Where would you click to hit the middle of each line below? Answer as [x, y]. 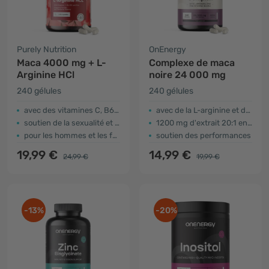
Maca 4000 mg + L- [62, 63]
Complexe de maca [192, 63]
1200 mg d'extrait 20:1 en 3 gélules [202, 123]
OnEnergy [168, 50]
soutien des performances [204, 135]
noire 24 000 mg [187, 75]
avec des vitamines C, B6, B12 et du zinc [69, 110]
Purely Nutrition [47, 50]
